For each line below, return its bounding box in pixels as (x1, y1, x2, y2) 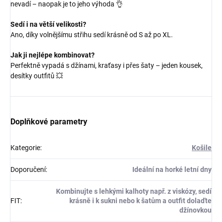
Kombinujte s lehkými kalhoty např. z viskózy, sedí (56, 187, 212, 195)
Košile (192, 143, 212, 152)
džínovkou (179, 206, 212, 214)
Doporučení (10, 165, 46, 173)
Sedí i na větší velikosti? (10, 20, 86, 28)
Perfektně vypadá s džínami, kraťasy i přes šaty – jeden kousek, (10, 61, 203, 69)
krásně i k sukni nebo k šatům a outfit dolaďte (69, 196, 212, 205)
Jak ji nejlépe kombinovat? (10, 51, 95, 59)
